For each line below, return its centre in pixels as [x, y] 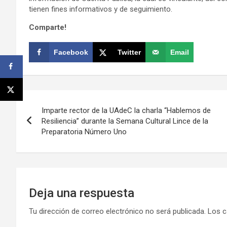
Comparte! [48, 27]
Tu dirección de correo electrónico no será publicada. [117, 211]
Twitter [129, 52]
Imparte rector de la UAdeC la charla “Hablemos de [126, 110]
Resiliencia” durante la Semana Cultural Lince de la [125, 121]
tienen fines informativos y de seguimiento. [101, 9]
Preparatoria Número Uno [84, 131]
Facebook [71, 52]
